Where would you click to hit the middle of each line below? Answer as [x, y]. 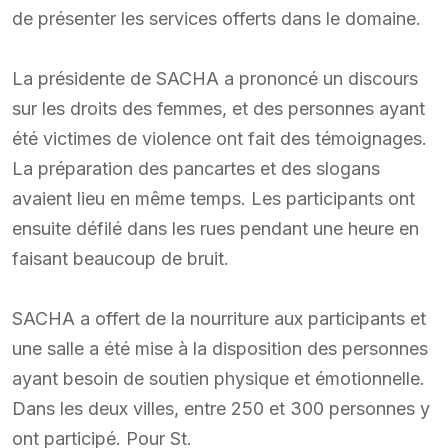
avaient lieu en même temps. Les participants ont [213, 198]
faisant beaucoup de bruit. [120, 258]
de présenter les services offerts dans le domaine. [216, 18]
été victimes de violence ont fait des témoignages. [219, 138]
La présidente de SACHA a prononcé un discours [215, 78]
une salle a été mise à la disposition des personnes [220, 348]
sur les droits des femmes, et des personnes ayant [218, 108]
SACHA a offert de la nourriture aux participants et [219, 318]
